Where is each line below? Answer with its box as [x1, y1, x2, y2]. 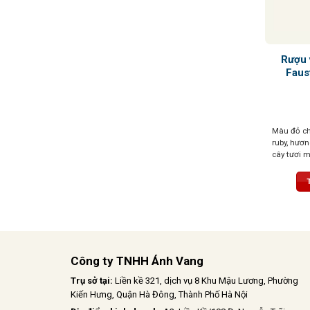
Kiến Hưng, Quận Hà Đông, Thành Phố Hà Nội [71, 289, 248, 300]
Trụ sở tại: [71, 275, 115, 286]
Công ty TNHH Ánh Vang [71, 253, 203, 268]
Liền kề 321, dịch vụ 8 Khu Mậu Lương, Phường [115, 275, 298, 286]
